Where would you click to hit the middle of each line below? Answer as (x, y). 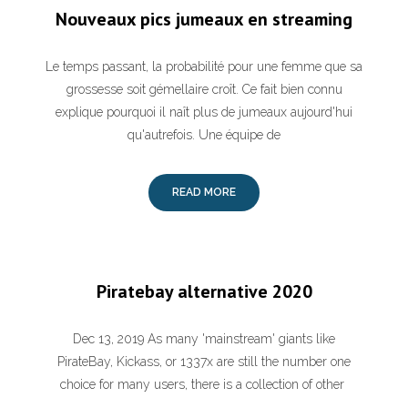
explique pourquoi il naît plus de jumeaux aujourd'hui (204, 112)
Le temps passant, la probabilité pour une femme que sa (204, 66)
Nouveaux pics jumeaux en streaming (204, 19)
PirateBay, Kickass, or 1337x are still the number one (204, 362)
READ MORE (204, 192)
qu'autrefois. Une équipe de (204, 135)
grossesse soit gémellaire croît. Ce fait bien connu (204, 89)
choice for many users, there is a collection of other (204, 384)
